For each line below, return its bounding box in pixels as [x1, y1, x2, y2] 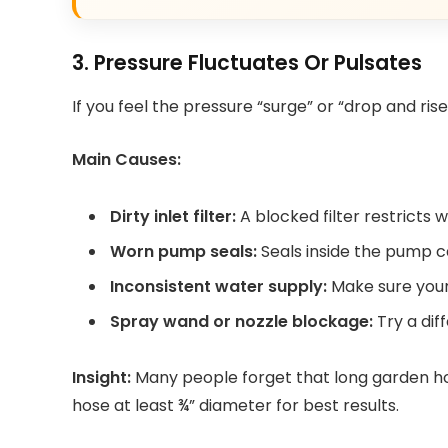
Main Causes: [72, 147, 181, 171]
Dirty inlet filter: [110, 204, 236, 228]
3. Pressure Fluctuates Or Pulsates [72, 47, 422, 77]
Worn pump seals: [110, 239, 257, 263]
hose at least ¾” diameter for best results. [72, 394, 399, 418]
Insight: [72, 366, 131, 390]
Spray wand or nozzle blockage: [110, 309, 373, 333]
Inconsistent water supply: [110, 274, 327, 298]
